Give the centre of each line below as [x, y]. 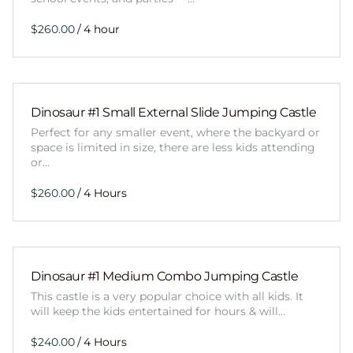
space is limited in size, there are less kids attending [173, 148]
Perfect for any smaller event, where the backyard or [175, 133]
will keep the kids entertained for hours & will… [158, 312]
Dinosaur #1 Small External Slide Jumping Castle [174, 113]
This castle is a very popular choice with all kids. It [167, 297]
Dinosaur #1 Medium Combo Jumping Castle [165, 277]
